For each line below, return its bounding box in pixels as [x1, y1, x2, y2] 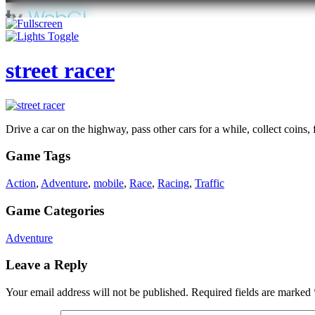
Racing [157, 177, 189, 190]
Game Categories [6, 202, 104, 218]
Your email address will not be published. [6, 286, 188, 298]
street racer [6, 58, 115, 84]
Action [6, 177, 36, 190]
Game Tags [6, 148, 70, 164]
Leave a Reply [6, 257, 88, 273]
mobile [94, 177, 124, 190]
